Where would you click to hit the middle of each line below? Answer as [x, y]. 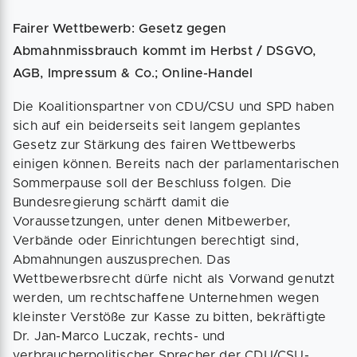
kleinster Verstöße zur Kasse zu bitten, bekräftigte [170, 317]
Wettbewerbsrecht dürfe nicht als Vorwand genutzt [174, 279]
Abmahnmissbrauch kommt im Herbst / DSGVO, [165, 51]
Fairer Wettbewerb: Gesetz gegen [120, 29]
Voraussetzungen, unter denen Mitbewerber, [152, 222]
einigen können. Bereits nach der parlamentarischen [176, 164]
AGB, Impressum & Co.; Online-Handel [133, 73]
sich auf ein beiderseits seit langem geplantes [157, 126]
